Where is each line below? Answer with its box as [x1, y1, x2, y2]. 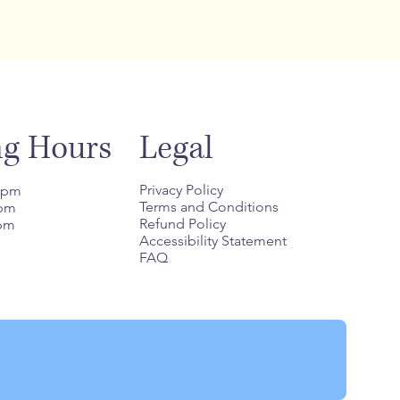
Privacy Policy [138, 180, 223, 198]
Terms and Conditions [138, 197, 279, 215]
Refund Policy [138, 214, 226, 232]
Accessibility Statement [138, 231, 287, 249]
